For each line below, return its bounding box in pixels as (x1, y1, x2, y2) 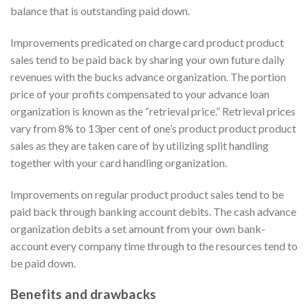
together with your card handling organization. (10, 156, 227, 170)
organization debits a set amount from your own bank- (10, 221, 265, 235)
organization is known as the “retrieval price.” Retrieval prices (10, 104, 296, 118)
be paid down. (10, 256, 76, 269)
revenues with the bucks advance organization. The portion (10, 70, 286, 84)
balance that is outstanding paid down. (10, 4, 190, 18)
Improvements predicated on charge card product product (10, 36, 284, 49)
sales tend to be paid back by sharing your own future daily (10, 53, 285, 67)
